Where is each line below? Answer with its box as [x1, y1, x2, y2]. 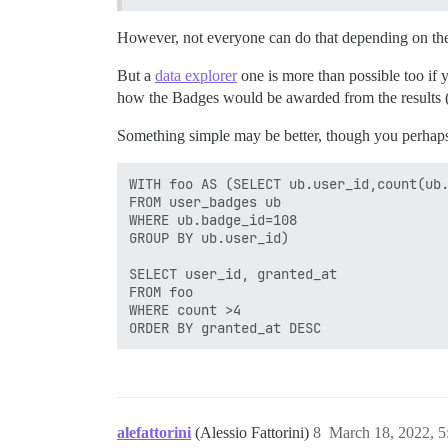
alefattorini [117, 424, 191, 442]
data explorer [155, 67, 237, 85]
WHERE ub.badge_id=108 [129, 211, 297, 230]
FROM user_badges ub [129, 193, 281, 212]
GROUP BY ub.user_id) [129, 229, 297, 248]
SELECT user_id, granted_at [129, 265, 337, 284]
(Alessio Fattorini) [195, 424, 313, 442]
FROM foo [129, 283, 193, 302]
